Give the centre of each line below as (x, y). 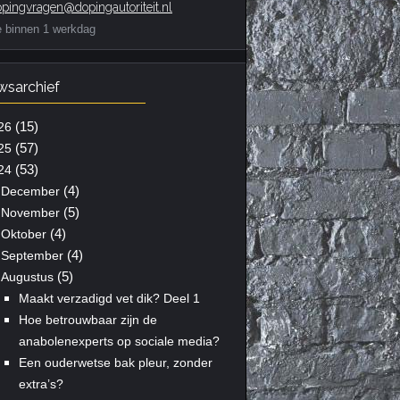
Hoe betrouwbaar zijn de (87, 319)
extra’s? (41, 383)
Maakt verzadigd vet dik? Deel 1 (109, 298)
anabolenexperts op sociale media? (119, 341)
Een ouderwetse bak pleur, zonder (115, 362)
